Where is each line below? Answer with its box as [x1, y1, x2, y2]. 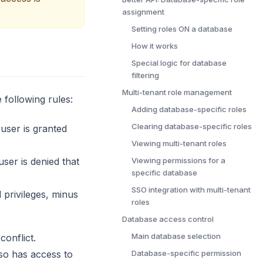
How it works [131, 41, 178, 50]
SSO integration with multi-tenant [131, 185, 251, 194]
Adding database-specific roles [131, 104, 247, 114]
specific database [131, 168, 197, 177]
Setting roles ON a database [131, 24, 232, 33]
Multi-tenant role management [122, 87, 232, 97]
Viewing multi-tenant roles [131, 139, 227, 148]
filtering [131, 70, 159, 80]
